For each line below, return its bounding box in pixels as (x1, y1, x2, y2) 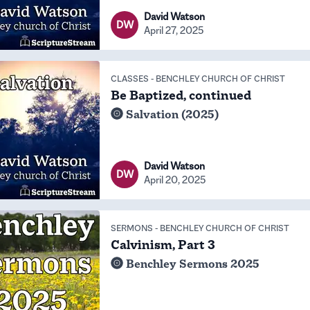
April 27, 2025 (144, 24, 204, 37)
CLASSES (111, 73, 149, 84)
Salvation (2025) (126, 107, 219, 122)
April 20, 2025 (144, 173, 206, 186)
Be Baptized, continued (111, 87, 251, 104)
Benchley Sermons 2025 (126, 257, 259, 271)
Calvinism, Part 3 (111, 237, 215, 253)
